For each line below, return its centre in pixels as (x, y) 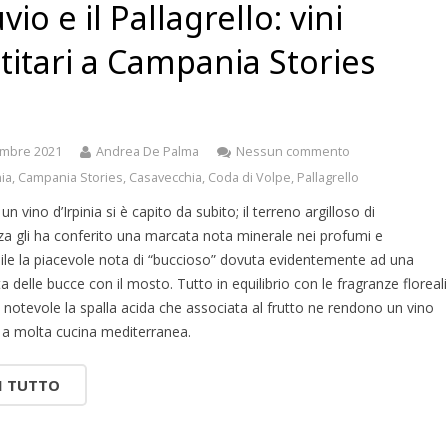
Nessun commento (293, 151)
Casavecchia (166, 177)
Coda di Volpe (250, 177)
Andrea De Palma (148, 151)
